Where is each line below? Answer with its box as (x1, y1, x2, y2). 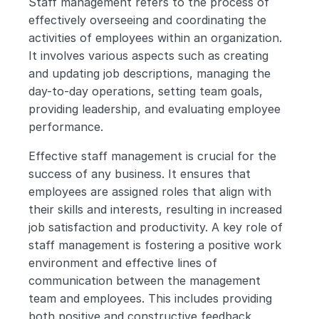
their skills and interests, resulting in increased (28, 202, 282, 216)
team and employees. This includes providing (28, 291, 272, 305)
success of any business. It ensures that (28, 167, 251, 181)
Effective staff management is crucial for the (28, 149, 276, 163)
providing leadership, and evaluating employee (28, 102, 281, 116)
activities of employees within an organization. (28, 31, 282, 45)
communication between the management (28, 273, 261, 288)
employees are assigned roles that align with (28, 184, 271, 199)
